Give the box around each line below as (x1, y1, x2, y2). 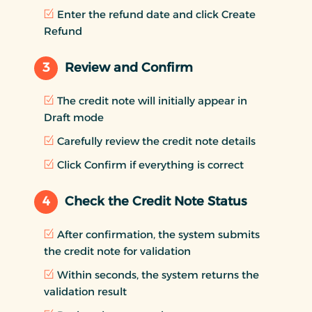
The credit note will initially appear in (57, 93, 247, 107)
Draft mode (44, 110, 104, 124)
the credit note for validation (44, 244, 191, 258)
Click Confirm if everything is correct (57, 157, 244, 171)
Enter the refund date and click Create (57, 7, 256, 21)
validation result (44, 284, 127, 298)
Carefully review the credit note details (57, 134, 256, 148)
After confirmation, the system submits (57, 227, 260, 241)
